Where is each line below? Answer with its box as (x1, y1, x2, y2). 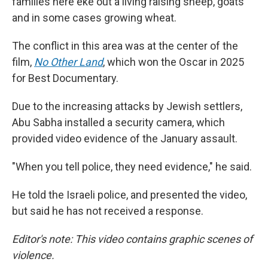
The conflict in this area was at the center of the (12, 39, 238, 52)
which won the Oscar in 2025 (105, 56, 244, 68)
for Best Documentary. (12, 72, 118, 84)
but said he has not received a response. (12, 205, 203, 217)
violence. (12, 249, 54, 261)
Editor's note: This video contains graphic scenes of (12, 233, 252, 245)
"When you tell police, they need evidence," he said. (12, 160, 252, 173)
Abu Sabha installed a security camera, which (12, 116, 225, 129)
